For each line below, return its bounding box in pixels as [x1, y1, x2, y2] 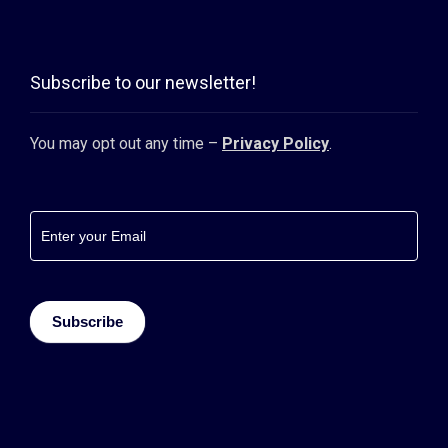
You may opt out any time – [30, 134, 222, 154]
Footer [29, 215, 91, 239]
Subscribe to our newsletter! [30, 72, 256, 94]
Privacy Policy [222, 134, 329, 154]
